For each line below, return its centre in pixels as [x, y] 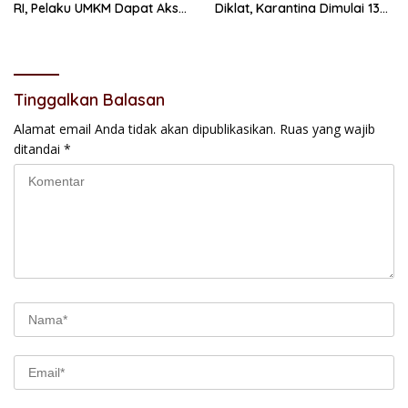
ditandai [39, 149]
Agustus [239, 25]
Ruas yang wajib [327, 129]
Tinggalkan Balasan [89, 100]
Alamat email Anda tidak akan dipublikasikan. [145, 129]
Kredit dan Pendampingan [93, 25]
